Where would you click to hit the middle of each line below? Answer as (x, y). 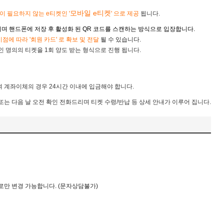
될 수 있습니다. (121, 39)
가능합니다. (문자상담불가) (61, 186)
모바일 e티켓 (90, 13)
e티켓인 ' (58, 13)
